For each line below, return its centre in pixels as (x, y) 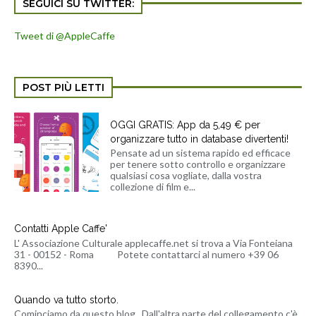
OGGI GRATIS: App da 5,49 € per (185, 124)
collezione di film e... (152, 187)
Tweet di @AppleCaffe (65, 35)
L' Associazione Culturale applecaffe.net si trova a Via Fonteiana (153, 243)
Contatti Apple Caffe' (61, 229)
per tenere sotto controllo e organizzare (197, 164)
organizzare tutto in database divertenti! (199, 139)
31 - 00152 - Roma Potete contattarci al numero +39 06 (146, 255)
